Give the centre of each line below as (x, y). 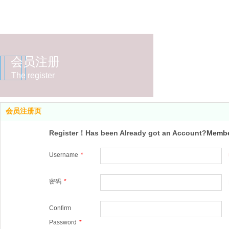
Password (63, 222)
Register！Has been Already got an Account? (128, 133)
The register (33, 75)
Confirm (60, 208)
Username (63, 155)
